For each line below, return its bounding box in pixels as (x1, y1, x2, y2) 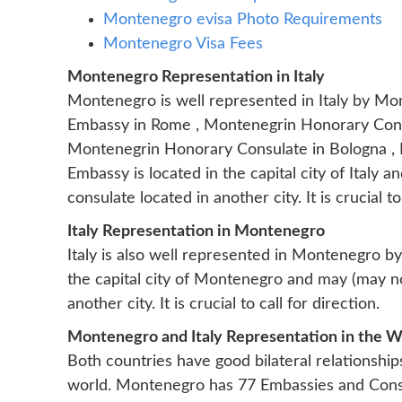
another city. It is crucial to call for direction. (67, 296, 380, 312)
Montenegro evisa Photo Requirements (103, 12, 382, 28)
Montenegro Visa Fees (103, 36, 263, 52)
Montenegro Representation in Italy (67, 69, 325, 85)
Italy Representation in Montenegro (67, 223, 325, 240)
